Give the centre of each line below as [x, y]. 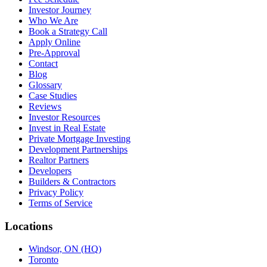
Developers [50, 170]
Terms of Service [60, 203]
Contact [43, 63]
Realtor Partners [59, 160]
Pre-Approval [54, 52]
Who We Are [53, 20]
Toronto [44, 260]
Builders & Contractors [72, 181]
